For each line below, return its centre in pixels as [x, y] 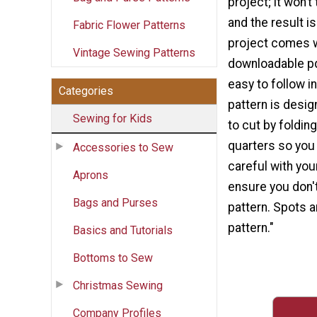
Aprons [91, 175]
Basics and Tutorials [123, 230]
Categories [86, 91]
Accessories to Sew [123, 147]
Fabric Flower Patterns [129, 25]
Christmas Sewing [118, 285]
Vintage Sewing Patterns [134, 52]
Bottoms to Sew [113, 258]
